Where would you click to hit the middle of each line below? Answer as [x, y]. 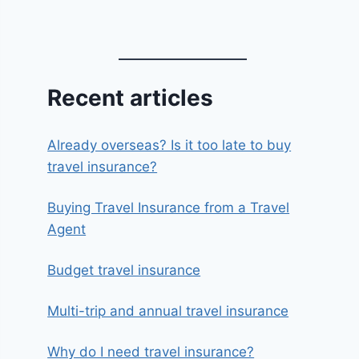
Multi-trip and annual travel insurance [168, 311]
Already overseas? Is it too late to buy [169, 145]
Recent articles [131, 97]
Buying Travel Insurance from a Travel [169, 208]
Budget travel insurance [124, 270]
